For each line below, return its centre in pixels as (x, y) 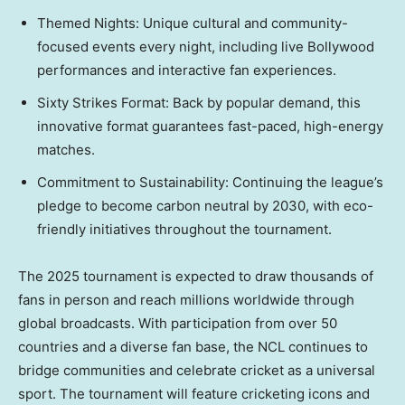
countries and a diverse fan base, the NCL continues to (193, 347)
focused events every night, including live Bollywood (206, 47)
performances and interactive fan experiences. (187, 71)
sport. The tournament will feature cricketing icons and (194, 394)
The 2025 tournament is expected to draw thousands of (196, 277)
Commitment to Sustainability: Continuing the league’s (210, 183)
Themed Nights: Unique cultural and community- (193, 24)
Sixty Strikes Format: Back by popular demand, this (199, 103)
